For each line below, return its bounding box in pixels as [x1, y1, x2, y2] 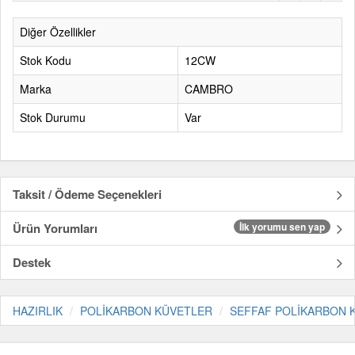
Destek [13, 254, 51, 271]
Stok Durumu [20, 109, 86, 125]
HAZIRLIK [13, 303, 63, 319]
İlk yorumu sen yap [239, 219, 325, 234]
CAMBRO [185, 81, 233, 97]
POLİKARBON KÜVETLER [80, 303, 212, 319]
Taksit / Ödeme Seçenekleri [13, 185, 162, 203]
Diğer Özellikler [20, 24, 96, 40]
